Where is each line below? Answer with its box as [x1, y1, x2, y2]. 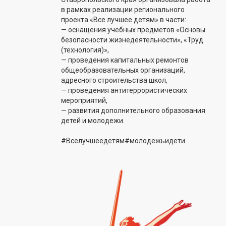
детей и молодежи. [61, 117, 125, 125]
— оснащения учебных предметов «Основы [61, 26, 205, 34]
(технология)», [61, 46, 109, 54]
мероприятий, [61, 96, 107, 105]
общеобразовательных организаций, [61, 66, 185, 75]
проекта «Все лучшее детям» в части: [61, 16, 186, 24]
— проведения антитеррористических [61, 86, 187, 95]
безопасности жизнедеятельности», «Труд [61, 36, 203, 44]
